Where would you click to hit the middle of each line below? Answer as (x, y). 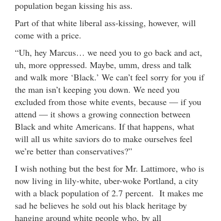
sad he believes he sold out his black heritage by (101, 205)
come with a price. (50, 35)
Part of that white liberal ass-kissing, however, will (105, 22)
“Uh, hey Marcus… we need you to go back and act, (109, 52)
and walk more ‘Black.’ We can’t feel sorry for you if (110, 77)
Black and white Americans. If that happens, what (105, 126)
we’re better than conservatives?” (74, 151)
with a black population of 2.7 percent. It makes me (109, 193)
